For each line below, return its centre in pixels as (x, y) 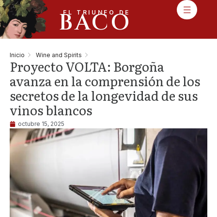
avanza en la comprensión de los (105, 81)
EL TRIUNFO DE (96, 12)
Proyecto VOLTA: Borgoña (87, 66)
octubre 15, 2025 (41, 124)
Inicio (17, 55)
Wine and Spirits (59, 55)
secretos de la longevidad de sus (104, 95)
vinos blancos (51, 110)
